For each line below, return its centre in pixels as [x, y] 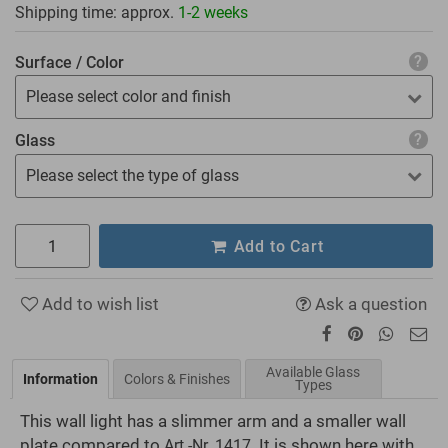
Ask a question [369, 304]
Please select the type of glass [132, 175]
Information [60, 378]
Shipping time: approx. [96, 13]
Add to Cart [276, 246]
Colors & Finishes [177, 378]
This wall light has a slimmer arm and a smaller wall [213, 421]
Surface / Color [69, 62]
